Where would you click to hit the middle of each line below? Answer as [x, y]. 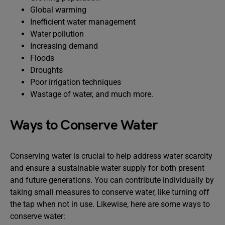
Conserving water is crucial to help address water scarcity [111, 156]
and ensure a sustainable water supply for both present [107, 168]
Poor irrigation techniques [76, 82]
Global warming [58, 10]
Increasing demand [64, 46]
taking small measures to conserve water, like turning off [110, 192]
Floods [42, 58]
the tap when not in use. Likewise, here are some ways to [110, 204]
